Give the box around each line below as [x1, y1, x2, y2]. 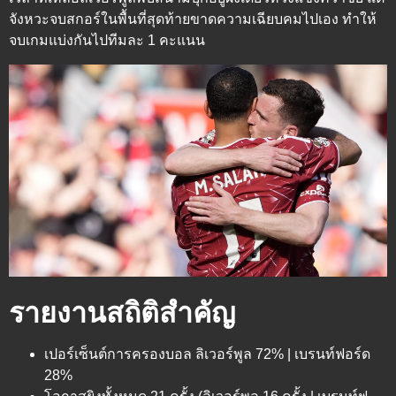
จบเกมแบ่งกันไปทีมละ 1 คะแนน [9, 33, 205, 49]
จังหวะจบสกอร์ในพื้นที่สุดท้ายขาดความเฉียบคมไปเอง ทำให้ [9, 11, 377, 27]
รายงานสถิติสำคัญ [9, 296, 235, 329]
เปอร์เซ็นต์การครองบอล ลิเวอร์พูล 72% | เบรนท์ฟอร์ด [44, 346, 370, 362]
